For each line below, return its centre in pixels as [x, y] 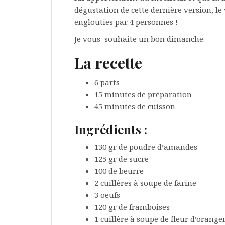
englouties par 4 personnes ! [126, 22]
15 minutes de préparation [143, 94]
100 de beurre [119, 171]
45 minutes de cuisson [135, 106]
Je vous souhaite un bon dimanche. [140, 39]
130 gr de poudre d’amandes [146, 147]
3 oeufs [107, 195]
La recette [108, 63]
